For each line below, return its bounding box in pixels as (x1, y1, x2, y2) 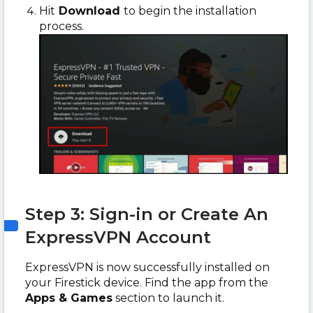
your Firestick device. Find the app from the (25, 276, 268, 290)
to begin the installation (124, 3, 256, 17)
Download (55, 3, 124, 17)
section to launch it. (112, 291, 224, 305)
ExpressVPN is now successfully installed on (25, 261, 270, 275)
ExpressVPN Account (25, 227, 211, 248)
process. (39, 19, 84, 33)
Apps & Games (25, 291, 112, 305)
